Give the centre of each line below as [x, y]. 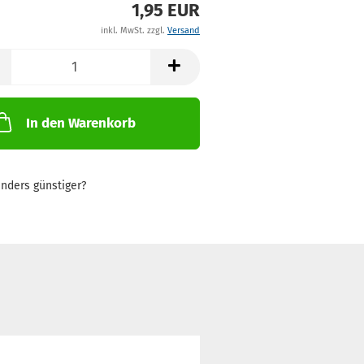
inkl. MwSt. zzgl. [134, 30]
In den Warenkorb [80, 123]
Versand [183, 30]
